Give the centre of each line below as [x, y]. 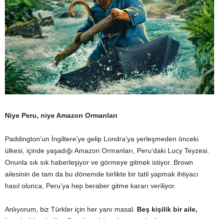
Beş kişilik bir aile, [167, 209]
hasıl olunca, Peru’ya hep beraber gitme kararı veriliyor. [90, 186]
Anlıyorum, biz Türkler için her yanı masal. [71, 209]
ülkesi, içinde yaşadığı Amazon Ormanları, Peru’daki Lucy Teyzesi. [107, 150]
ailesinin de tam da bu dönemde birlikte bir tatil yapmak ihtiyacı [102, 174]
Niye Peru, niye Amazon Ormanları [61, 115]
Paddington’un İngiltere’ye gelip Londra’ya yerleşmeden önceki [102, 139]
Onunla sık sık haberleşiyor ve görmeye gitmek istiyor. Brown [99, 162]
